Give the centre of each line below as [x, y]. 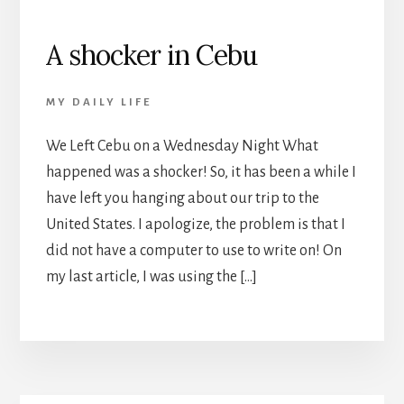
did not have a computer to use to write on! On [193, 250]
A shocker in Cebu [151, 55]
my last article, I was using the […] [151, 276]
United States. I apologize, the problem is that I [195, 224]
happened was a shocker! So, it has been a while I [201, 172]
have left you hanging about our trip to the [182, 198]
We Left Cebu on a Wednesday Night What [182, 146]
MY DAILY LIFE [98, 102]
